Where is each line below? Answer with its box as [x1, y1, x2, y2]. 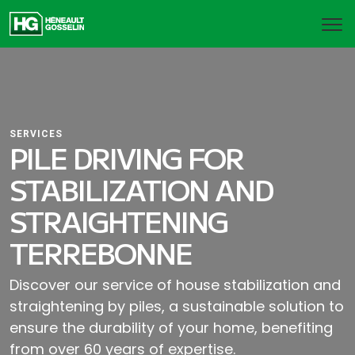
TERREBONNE [10, 231, 192, 273]
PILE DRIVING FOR [10, 136, 243, 177]
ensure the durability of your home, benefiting [10, 318, 333, 338]
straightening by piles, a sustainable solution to [10, 296, 344, 316]
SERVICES [10, 128, 63, 139]
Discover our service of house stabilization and [10, 275, 341, 295]
